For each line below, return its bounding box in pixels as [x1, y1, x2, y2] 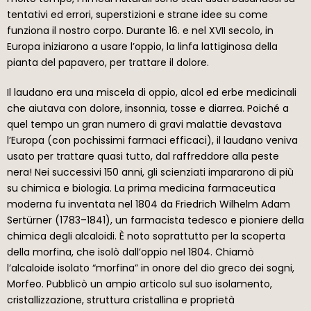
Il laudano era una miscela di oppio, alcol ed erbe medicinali [7, 85, 296, 100]
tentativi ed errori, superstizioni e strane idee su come [7, 8, 268, 22]
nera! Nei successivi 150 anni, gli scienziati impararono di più [7, 165, 294, 180]
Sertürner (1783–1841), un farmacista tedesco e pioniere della [7, 213, 304, 228]
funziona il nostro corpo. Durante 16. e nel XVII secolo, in [7, 24, 274, 38]
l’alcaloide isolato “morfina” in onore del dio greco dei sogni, [7, 261, 294, 276]
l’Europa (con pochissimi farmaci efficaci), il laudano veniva [7, 133, 298, 148]
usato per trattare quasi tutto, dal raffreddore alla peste [7, 149, 279, 164]
